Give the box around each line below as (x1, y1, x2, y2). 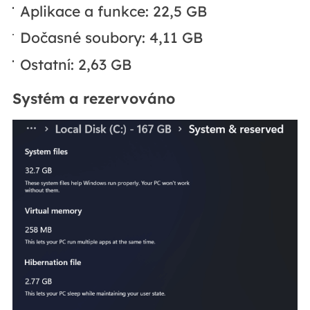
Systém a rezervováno (12, 89, 175, 108)
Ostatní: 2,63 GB (20, 55, 132, 73)
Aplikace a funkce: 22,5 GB (20, 1, 208, 20)
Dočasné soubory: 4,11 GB (20, 28, 203, 47)
